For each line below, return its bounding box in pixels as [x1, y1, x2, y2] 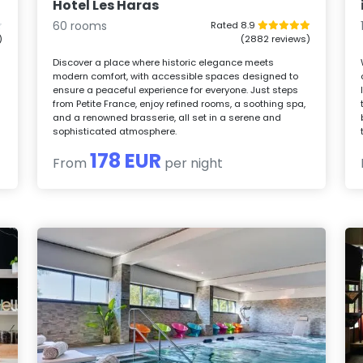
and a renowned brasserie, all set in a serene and [53, 110, 282, 124]
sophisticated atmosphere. [53, 124, 177, 138]
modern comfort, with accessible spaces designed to [53, 69, 299, 83]
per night [161, 153, 224, 173]
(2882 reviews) [240, 32, 310, 45]
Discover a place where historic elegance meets [53, 55, 275, 69]
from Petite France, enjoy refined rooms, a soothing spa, [53, 96, 306, 110]
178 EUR [90, 147, 162, 174]
